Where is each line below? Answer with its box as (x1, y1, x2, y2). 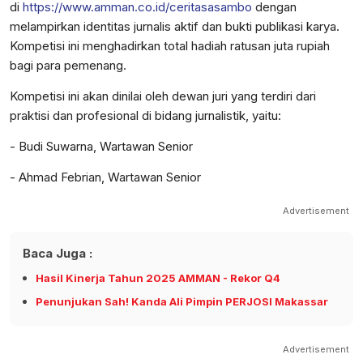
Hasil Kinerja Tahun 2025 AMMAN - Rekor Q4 (36, 271, 280, 285)
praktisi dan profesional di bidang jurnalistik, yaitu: (10, 108, 281, 124)
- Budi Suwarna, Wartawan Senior (10, 139, 193, 155)
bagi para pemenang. (10, 58, 126, 74)
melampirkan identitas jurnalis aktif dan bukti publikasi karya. (10, 19, 340, 35)
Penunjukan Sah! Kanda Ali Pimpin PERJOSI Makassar (36, 295, 328, 309)
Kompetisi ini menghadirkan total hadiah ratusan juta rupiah (10, 38, 330, 54)
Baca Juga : (23, 246, 92, 262)
